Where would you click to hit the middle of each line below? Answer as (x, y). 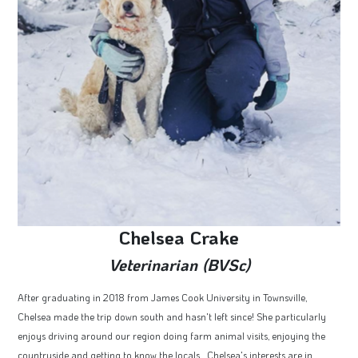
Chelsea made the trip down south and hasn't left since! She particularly (172, 316)
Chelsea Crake (179, 237)
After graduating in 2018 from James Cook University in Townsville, (162, 297)
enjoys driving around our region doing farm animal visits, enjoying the (171, 335)
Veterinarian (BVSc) (179, 264)
